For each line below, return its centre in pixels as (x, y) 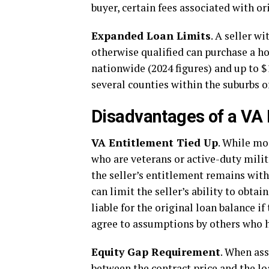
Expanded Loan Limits (151, 35)
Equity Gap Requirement (156, 252)
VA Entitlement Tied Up (155, 142)
